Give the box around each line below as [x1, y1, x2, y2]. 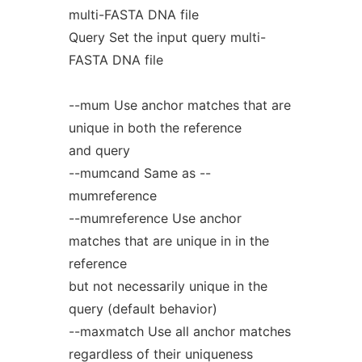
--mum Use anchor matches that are [68, 97, 291, 113]
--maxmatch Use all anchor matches [68, 323, 291, 339]
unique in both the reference [68, 120, 242, 136]
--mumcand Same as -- [68, 165, 211, 181]
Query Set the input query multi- [68, 29, 266, 45]
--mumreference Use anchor [68, 210, 242, 226]
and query [68, 142, 130, 158]
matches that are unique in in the [68, 233, 269, 249]
